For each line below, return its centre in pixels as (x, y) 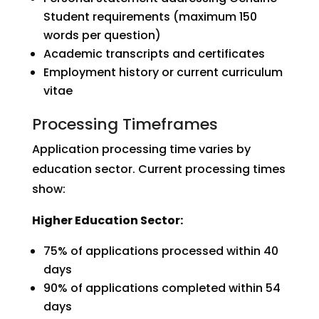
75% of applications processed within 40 (161, 251)
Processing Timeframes (125, 124)
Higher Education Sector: (107, 220)
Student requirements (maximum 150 (150, 17)
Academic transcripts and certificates (154, 54)
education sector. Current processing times (158, 169)
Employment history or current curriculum (163, 72)
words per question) (102, 35)
